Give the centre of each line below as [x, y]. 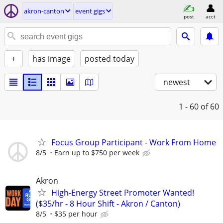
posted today [110, 59]
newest [177, 82]
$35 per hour [76, 214]
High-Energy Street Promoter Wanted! [123, 193]
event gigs [90, 11]
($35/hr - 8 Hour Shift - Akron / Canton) [108, 204]
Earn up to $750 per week [97, 153]
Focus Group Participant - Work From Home [134, 142]
